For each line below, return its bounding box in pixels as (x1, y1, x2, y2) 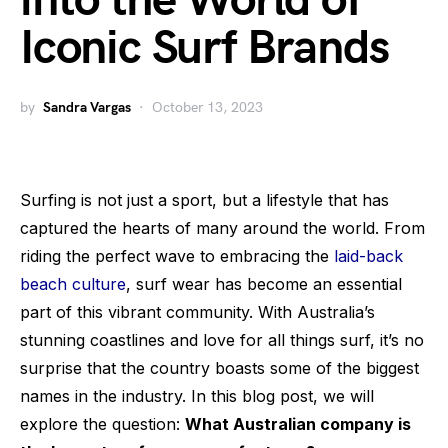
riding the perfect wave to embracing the (20, 246, 334, 266)
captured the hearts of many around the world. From (20, 218, 425, 238)
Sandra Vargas (43, 99, 131, 116)
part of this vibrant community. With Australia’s (20, 302, 375, 322)
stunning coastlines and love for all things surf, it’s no (20, 330, 424, 350)
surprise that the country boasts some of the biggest (20, 358, 419, 378)
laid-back (334, 246, 403, 266)
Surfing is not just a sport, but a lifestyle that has (20, 190, 389, 210)
